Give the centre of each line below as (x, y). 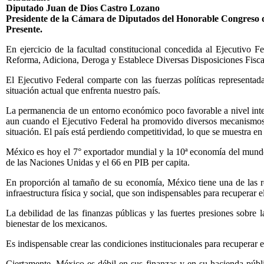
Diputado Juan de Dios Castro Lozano (83, 8)
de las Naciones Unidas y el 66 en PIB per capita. (98, 162)
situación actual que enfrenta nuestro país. (83, 90)
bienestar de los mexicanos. (57, 224)
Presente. (24, 29)
